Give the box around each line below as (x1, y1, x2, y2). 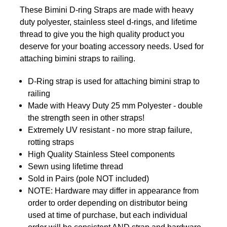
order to (28, 199, 58, 208)
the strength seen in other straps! (28, 113, 149, 123)
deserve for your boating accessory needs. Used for (20, 42, 204, 51)
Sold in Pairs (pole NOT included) (28, 174, 149, 183)
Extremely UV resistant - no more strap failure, (28, 126, 193, 135)
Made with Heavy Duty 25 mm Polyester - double (28, 101, 203, 110)
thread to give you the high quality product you (20, 30, 184, 39)
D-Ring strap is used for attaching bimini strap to (28, 77, 200, 86)
